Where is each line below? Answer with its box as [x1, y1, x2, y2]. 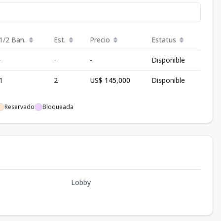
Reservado [4, 103, 35, 111]
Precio [90, 35, 110, 44]
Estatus [151, 35, 176, 44]
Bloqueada [42, 103, 74, 111]
